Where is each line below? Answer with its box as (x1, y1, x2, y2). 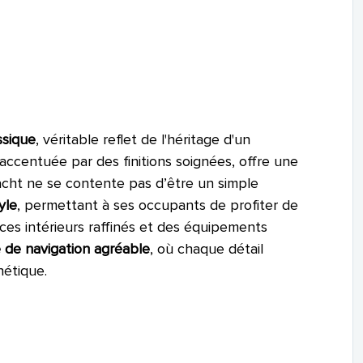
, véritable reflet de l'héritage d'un (36, 130, 251, 148)
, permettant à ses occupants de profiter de (17, 195, 299, 214)
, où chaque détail (150, 239, 264, 258)
